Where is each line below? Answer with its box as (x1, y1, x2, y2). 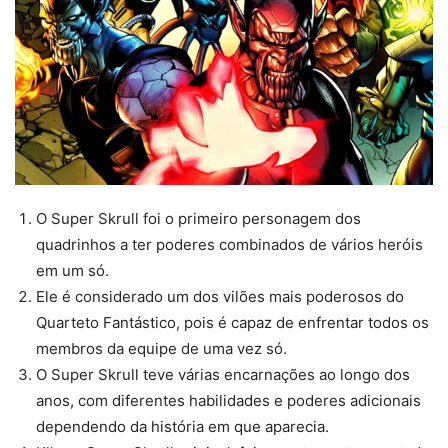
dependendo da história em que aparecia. (36, 416, 329, 436)
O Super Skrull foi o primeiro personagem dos (36, 208, 361, 228)
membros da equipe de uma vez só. (36, 338, 287, 358)
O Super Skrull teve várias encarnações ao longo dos (36, 364, 410, 384)
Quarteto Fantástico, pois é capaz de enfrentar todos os (36, 312, 429, 332)
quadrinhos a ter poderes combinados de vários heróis (36, 234, 423, 254)
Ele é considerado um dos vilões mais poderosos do (36, 286, 404, 306)
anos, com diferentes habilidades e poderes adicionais (36, 390, 421, 410)
